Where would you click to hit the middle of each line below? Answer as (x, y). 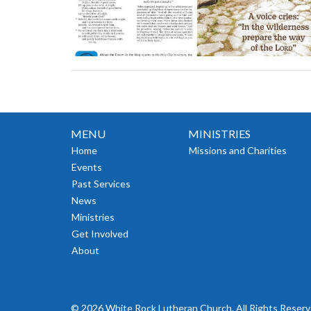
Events (87, 167)
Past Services (101, 184)
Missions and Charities (238, 151)
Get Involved (100, 234)
